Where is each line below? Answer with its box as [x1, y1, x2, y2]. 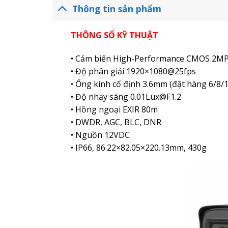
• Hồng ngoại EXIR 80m [70, 104, 158, 116]
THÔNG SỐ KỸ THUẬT [70, 30, 158, 41]
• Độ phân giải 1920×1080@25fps [70, 66, 196, 77]
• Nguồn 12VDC [70, 129, 130, 141]
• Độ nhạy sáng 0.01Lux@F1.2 [70, 91, 181, 103]
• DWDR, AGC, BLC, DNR [70, 117, 161, 128]
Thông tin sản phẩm [72, 2, 162, 15]
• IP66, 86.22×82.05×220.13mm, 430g [70, 142, 207, 154]
